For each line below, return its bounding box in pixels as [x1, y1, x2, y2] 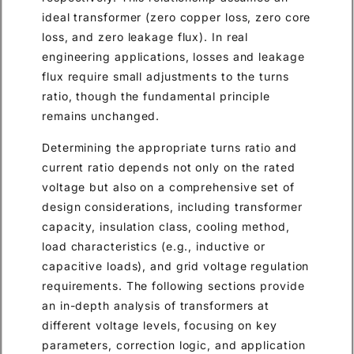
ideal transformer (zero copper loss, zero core [42, 10, 311, 24]
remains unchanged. [42, 109, 160, 123]
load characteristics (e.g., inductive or [42, 239, 265, 253]
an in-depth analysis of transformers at [42, 298, 270, 312]
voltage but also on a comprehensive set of [42, 179, 295, 194]
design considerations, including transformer [42, 199, 303, 213]
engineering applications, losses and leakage [42, 50, 305, 64]
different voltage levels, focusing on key [42, 318, 277, 332]
